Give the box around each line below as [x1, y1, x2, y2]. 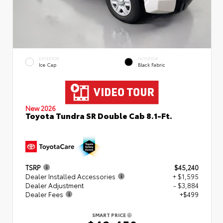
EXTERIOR [39, 55, 59, 61]
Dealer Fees [25, 189, 63, 199]
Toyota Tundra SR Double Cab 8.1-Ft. [25, 109, 172, 121]
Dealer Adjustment [25, 180, 84, 190]
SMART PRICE [92, 211, 127, 219]
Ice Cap [39, 61, 56, 68]
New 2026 [25, 103, 56, 112]
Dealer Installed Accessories [25, 171, 115, 181]
